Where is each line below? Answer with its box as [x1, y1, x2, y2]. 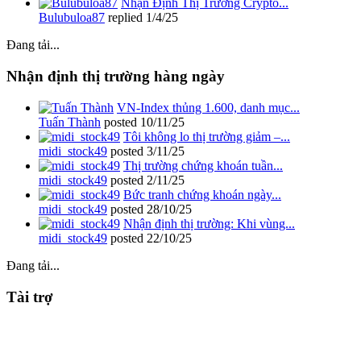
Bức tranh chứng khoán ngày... [123, 187, 281, 201]
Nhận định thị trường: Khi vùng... [123, 216, 295, 230]
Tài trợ [6, 288, 53, 305]
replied [105, 10, 146, 25]
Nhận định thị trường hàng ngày [6, 68, 225, 85]
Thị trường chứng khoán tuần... [123, 158, 283, 172]
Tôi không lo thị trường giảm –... [123, 129, 290, 143]
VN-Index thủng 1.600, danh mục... [117, 100, 300, 114]
